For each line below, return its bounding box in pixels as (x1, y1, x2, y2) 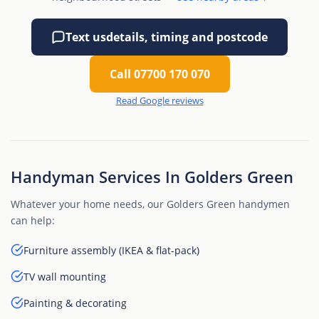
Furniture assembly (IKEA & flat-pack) (23, 243, 199, 257)
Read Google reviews (115, 94, 204, 107)
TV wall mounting (23, 269, 106, 283)
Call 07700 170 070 (109, 66, 210, 82)
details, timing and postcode (106, 29, 268, 45)
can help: (11, 213, 55, 227)
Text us (66, 29, 106, 45)
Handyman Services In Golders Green (11, 165, 293, 187)
